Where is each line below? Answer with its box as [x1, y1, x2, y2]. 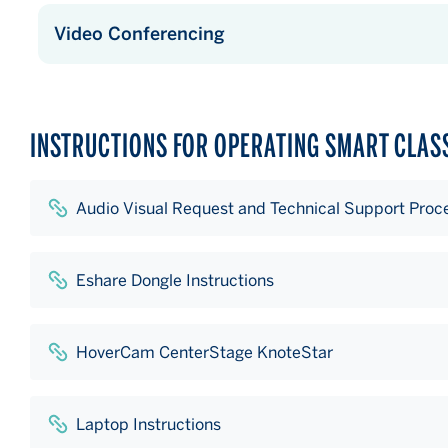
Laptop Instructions [76, 415, 221, 433]
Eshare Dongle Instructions [76, 271, 274, 289]
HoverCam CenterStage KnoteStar [76, 343, 333, 361]
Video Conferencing [54, 23, 225, 44]
